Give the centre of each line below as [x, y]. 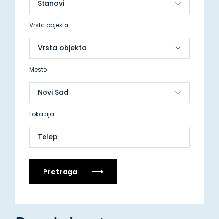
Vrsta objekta [49, 25]
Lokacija [42, 114]
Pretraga [60, 172]
